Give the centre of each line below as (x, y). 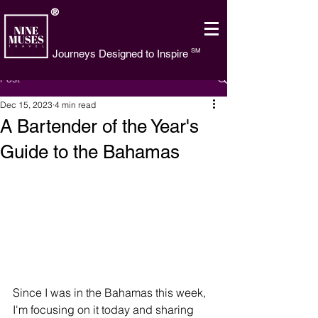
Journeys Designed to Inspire (120, 54)
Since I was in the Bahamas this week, (111, 293)
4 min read (75, 105)
